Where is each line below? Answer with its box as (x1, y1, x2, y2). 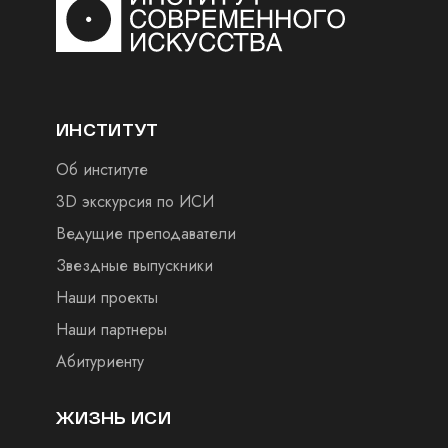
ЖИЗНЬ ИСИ (56, 408, 171, 427)
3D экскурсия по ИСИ (56, 190, 214, 213)
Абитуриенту (56, 350, 144, 373)
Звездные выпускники (56, 254, 213, 277)
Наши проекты (56, 286, 158, 309)
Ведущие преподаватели (56, 222, 236, 245)
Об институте (56, 158, 148, 181)
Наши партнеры (56, 318, 167, 341)
